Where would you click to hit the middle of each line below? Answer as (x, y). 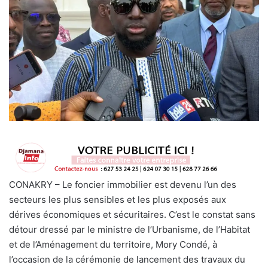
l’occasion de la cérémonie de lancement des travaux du (127, 259)
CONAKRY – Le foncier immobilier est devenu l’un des (123, 184)
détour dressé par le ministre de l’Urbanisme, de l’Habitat (130, 229)
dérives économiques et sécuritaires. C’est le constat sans (132, 214)
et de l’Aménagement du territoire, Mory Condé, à (113, 244)
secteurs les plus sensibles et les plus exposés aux (118, 199)
